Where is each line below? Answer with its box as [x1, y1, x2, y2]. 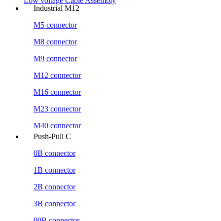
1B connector [34, 165, 75, 174]
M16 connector [34, 87, 81, 96]
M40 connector [34, 121, 81, 130]
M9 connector [34, 54, 77, 63]
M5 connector [34, 20, 77, 29]
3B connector [34, 199, 75, 208]
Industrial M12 [34, 3, 79, 12]
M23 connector [34, 104, 81, 113]
